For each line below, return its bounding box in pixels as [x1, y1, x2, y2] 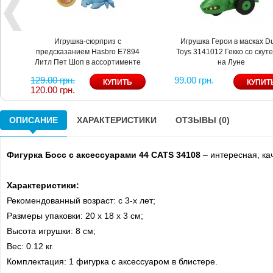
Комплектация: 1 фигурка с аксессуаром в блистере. [7, 256, 218, 266]
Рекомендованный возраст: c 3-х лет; [7, 195, 155, 205]
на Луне [218, 57, 246, 66]
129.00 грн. [30, 74, 76, 85]
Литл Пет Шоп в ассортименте [35, 57, 141, 66]
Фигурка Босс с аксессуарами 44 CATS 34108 [7, 149, 203, 160]
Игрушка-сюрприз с [54, 37, 122, 46]
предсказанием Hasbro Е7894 [36, 47, 140, 56]
